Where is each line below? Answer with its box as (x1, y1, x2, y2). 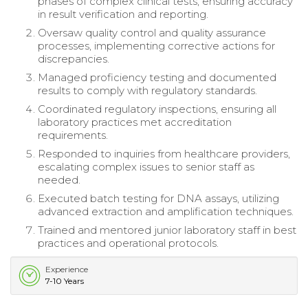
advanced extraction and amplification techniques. (38, 204, 294, 218)
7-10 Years (45, 275, 84, 286)
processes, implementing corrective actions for (38, 38, 275, 52)
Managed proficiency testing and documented (38, 70, 276, 84)
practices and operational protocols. (38, 236, 219, 250)
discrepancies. (38, 52, 109, 65)
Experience (45, 263, 88, 274)
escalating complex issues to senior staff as (38, 159, 254, 173)
